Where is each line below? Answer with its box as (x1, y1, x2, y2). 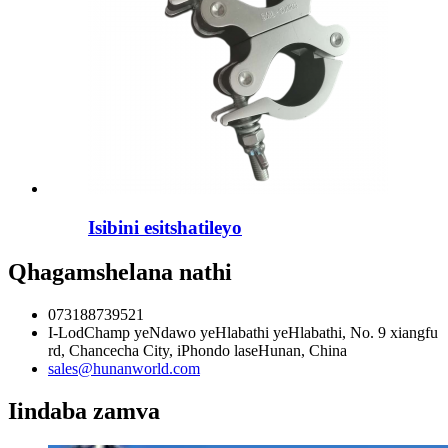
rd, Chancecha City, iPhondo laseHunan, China (48, 341, 347, 359)
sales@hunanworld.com (48, 359, 200, 377)
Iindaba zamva (8, 397, 160, 424)
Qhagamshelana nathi (8, 258, 232, 285)
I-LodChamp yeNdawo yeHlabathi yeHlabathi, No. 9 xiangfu (48, 323, 438, 341)
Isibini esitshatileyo (88, 216, 242, 238)
